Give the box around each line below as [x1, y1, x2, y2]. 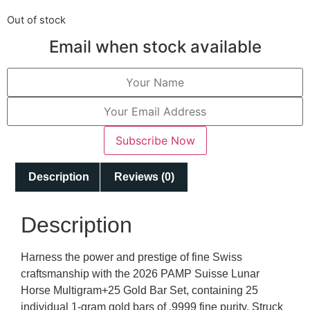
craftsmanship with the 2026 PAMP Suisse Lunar [21, 267, 259, 280]
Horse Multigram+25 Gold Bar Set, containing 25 [21, 284, 258, 296]
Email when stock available [48, 37, 262, 57]
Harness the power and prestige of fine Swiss [21, 250, 242, 263]
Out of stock [7, 13, 66, 26]
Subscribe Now [115, 134, 195, 148]
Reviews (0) [113, 171, 174, 183]
